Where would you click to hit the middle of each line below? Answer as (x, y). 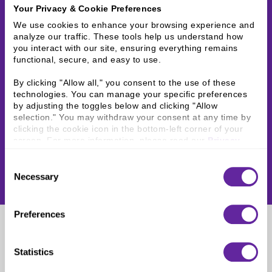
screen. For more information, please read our (111, 141)
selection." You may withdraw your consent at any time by (132, 117)
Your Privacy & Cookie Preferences (88, 9)
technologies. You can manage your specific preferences (131, 94)
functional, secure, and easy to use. (87, 60)
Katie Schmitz (58, 234)
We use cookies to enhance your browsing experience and (134, 25)
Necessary (36, 176)
